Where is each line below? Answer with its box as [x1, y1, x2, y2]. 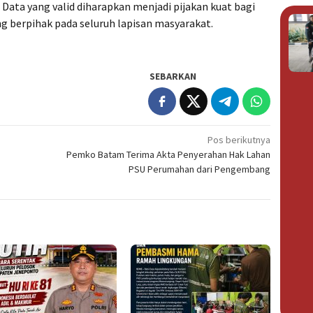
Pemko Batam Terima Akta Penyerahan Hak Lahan [66, 147, 271, 161]
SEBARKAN [150, 69, 197, 82]
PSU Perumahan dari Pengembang [129, 162, 271, 175]
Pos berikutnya [208, 133, 271, 146]
